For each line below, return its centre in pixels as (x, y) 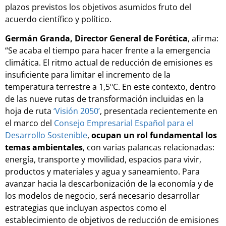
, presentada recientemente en (159, 111)
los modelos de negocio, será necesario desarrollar (102, 196)
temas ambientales (44, 148)
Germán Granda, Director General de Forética (96, 39)
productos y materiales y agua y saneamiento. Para (102, 172)
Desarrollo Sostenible (46, 135)
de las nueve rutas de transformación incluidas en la (104, 99)
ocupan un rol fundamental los (154, 135)
